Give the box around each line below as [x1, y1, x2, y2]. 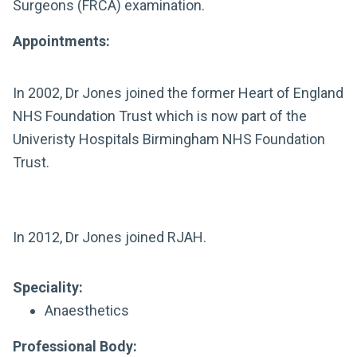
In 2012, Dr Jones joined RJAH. [13, 229, 210, 245]
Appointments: [13, 33, 110, 49]
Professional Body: [13, 338, 137, 355]
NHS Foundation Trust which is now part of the [13, 108, 307, 124]
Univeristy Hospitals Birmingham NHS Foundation [13, 131, 325, 147]
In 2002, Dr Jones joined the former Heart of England [13, 84, 343, 101]
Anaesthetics [45, 302, 129, 319]
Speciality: [13, 279, 83, 296]
